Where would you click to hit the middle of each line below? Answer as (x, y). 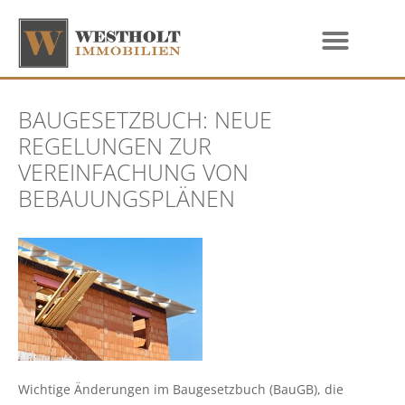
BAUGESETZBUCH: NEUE (145, 120)
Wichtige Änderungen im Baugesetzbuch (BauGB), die (181, 390)
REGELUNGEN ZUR (115, 146)
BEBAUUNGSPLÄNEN (127, 198)
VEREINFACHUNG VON (133, 172)
